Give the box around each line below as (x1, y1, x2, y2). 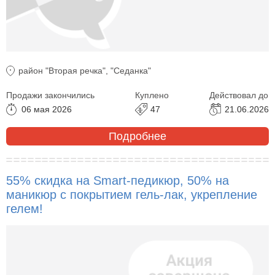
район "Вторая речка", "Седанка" (18, 66, 151, 76)
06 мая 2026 (21, 104, 72, 115)
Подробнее (109, 130, 166, 142)
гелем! (6, 202, 43, 216)
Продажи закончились (6, 90, 95, 101)
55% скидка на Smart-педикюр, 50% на (6, 174, 229, 188)
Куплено (135, 90, 169, 101)
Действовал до (209, 90, 268, 101)
